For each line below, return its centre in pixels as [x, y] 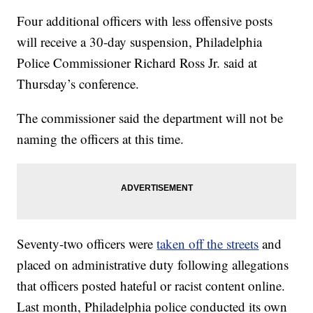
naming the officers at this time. [101, 139]
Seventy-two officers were [87, 243]
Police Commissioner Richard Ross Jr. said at [137, 63]
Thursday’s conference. [78, 83]
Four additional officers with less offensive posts [145, 21]
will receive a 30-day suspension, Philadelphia [140, 42]
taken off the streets [208, 243]
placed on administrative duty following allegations [153, 264]
